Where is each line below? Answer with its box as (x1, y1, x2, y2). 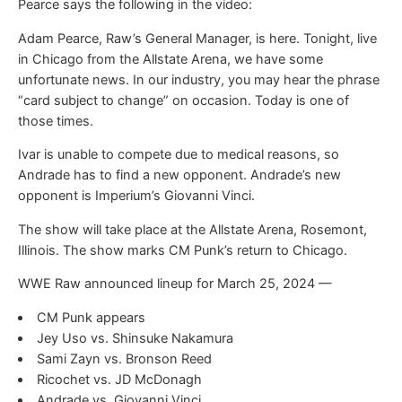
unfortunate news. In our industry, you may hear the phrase (18, 71, 380, 88)
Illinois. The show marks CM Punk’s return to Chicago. (18, 241, 347, 258)
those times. (18, 112, 93, 129)
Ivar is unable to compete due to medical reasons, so (18, 146, 339, 163)
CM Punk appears (36, 309, 145, 326)
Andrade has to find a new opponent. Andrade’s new (18, 167, 341, 184)
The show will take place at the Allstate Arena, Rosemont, (18, 221, 367, 238)
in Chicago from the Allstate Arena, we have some (18, 50, 323, 67)
